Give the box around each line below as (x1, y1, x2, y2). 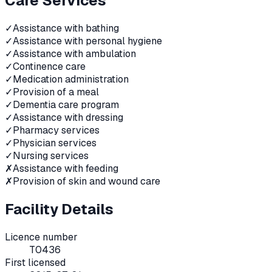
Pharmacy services (13, 124, 100, 137)
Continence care (13, 60, 86, 73)
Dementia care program (13, 98, 119, 112)
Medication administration (13, 73, 129, 86)
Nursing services (13, 149, 89, 163)
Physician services (13, 137, 97, 150)
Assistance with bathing (13, 22, 119, 35)
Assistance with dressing (13, 111, 123, 124)
